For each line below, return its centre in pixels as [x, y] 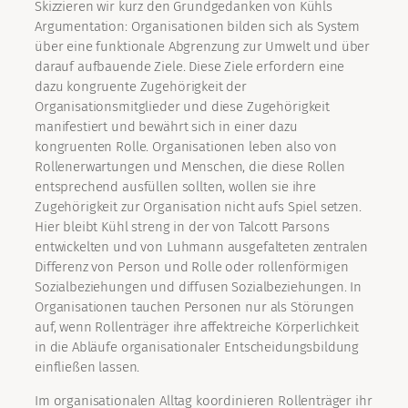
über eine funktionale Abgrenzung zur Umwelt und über [203, 47]
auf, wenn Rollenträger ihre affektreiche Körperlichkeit [197, 327]
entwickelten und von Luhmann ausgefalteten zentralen [202, 247]
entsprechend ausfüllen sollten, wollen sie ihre [175, 187]
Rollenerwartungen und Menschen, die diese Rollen [190, 167]
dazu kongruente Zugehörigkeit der [141, 87]
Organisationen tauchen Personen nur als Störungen [194, 307]
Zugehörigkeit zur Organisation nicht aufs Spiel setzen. [198, 207]
